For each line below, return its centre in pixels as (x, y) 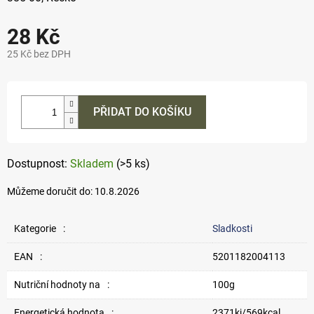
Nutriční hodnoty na (57, 285)
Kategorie (35, 229)
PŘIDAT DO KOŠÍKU (142, 112)
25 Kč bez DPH (39, 54)
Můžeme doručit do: (50, 192)
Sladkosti (232, 229)
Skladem (93, 164)
